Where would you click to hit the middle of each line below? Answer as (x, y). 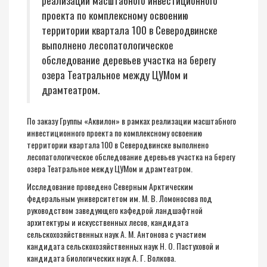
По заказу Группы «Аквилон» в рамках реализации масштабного (131, 121)
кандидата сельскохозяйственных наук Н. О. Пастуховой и (123, 246)
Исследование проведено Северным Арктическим (110, 186)
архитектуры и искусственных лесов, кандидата (108, 222)
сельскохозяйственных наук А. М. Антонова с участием (117, 234)
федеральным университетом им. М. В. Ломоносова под (119, 198)
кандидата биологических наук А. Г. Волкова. (101, 258)
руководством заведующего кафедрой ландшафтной (115, 210)
